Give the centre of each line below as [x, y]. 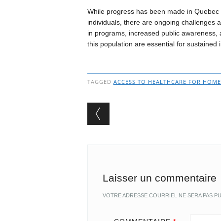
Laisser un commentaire [159, 178]
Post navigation [151, 125]
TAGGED [100, 82]
